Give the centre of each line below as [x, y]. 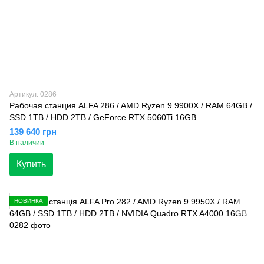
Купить [31, 164]
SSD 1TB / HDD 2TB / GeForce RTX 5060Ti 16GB [103, 117]
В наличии [27, 142]
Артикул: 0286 [33, 94]
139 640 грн [33, 131]
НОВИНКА [29, 200]
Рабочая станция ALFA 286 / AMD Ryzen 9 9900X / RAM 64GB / [131, 105]
